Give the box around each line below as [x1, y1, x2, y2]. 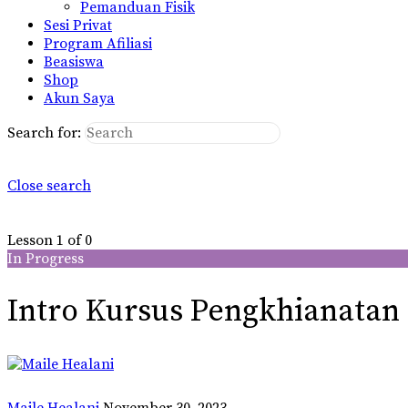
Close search [7, 176, 91, 195]
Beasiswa [44, 52, 104, 71]
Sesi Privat [44, 15, 112, 35]
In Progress [7, 249, 84, 268]
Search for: [7, 123, 81, 142]
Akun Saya [44, 88, 115, 107]
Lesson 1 [7, 230, 67, 250]
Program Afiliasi [44, 34, 152, 53]
